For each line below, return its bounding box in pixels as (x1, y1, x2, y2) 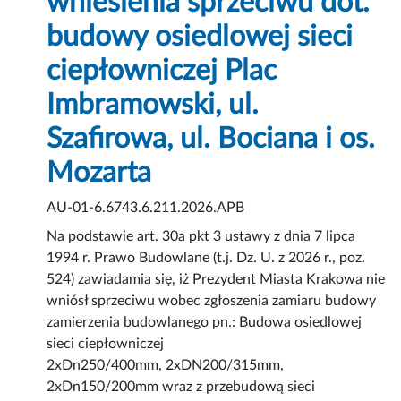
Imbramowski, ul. (47, 90, 260, 120)
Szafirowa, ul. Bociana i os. (47, 124, 376, 154)
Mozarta (47, 158, 152, 188)
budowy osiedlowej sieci (47, 22, 354, 52)
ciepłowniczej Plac (47, 56, 277, 86)
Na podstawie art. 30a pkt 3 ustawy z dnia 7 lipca (47, 229, 356, 244)
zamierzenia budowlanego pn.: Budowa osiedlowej (47, 315, 363, 330)
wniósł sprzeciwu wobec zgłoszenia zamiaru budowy (47, 294, 377, 309)
